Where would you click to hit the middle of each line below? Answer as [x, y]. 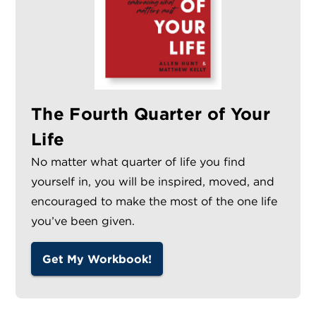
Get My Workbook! [97, 259]
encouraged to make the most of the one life [154, 201]
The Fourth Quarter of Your [151, 114]
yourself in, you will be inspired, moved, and [153, 182]
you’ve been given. [83, 221]
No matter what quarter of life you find [138, 162]
